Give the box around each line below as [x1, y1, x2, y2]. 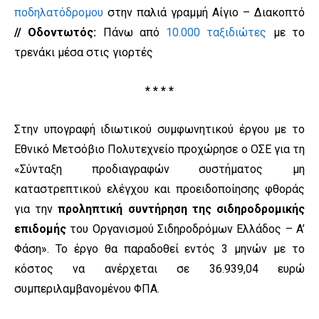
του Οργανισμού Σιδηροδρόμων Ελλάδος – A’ [66, 222, 305, 236]
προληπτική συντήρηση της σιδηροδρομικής [58, 202, 305, 216]
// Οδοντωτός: [14, 26, 97, 40]
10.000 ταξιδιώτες [166, 26, 267, 40]
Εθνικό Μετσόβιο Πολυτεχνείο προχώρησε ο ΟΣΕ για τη [14, 142, 305, 157]
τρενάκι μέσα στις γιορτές [14, 46, 153, 60]
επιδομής [14, 222, 66, 236]
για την [14, 202, 58, 216]
